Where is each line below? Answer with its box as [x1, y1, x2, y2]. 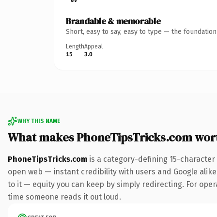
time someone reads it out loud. [8, 192, 121, 201]
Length [66, 43, 84, 50]
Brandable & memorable [66, 15, 161, 27]
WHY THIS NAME [17, 117, 60, 124]
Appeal [84, 43, 103, 50]
